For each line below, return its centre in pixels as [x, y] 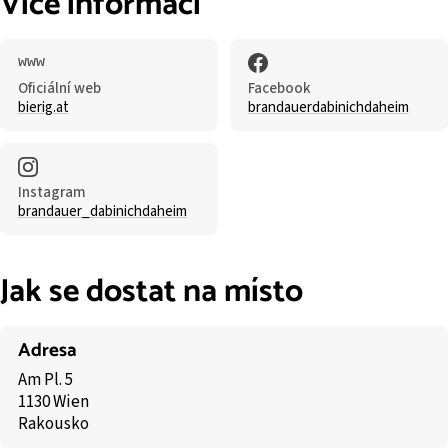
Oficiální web [59, 88]
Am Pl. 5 [45, 379]
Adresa [47, 350]
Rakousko [53, 423]
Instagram [51, 192]
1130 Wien [53, 401]
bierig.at [43, 107]
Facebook [279, 88]
